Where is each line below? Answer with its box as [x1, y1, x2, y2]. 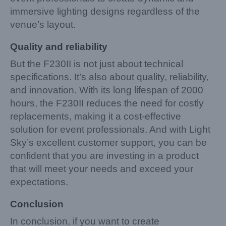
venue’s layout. [10, 19, 76, 30]
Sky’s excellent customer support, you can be [10, 137, 207, 148]
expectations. [10, 176, 68, 187]
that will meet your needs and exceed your [10, 163, 193, 174]
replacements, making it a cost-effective [10, 110, 181, 122]
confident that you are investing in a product [10, 150, 199, 161]
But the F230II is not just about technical [10, 58, 183, 69]
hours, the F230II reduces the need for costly [10, 97, 204, 108]
